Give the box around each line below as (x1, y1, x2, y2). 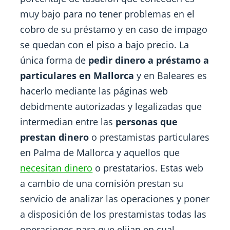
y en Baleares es (134, 69, 207, 82)
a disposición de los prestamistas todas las (20, 208, 207, 220)
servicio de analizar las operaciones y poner (20, 193, 210, 205)
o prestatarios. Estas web (92, 162, 204, 174)
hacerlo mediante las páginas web (20, 85, 168, 97)
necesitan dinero (20, 162, 93, 174)
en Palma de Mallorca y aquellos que (20, 146, 180, 159)
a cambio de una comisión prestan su (20, 177, 184, 189)
